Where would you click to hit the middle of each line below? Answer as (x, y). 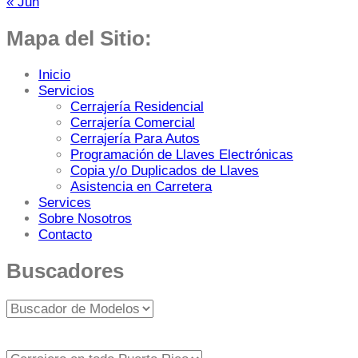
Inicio (54, 74)
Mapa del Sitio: (79, 38)
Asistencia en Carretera (141, 186)
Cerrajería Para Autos (135, 138)
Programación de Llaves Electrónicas (182, 154)
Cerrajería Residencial (137, 106)
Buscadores (65, 270)
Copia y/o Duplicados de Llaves (165, 170)
